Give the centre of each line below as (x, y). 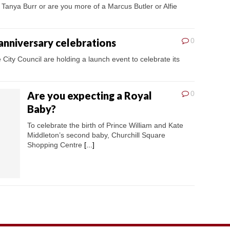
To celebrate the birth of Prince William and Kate (105, 126)
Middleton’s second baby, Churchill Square (96, 135)
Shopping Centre (56, 145)
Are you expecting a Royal (90, 96)
